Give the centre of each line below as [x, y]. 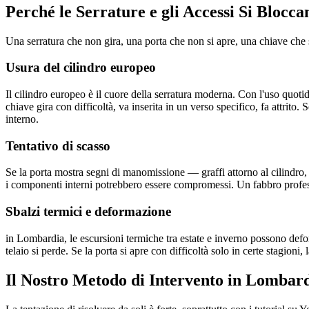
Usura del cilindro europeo [81, 68]
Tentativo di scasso [58, 146]
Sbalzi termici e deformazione [88, 212]
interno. [22, 119]
